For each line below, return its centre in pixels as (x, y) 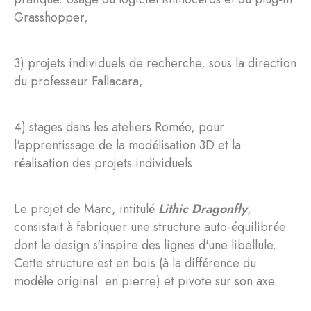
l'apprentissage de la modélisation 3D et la (127, 145)
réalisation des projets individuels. (105, 163)
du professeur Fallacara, (78, 81)
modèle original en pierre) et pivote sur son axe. (146, 281)
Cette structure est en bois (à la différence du (135, 263)
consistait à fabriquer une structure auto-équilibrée (150, 227)
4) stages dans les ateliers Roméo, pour (119, 127)
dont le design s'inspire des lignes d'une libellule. (145, 245)
